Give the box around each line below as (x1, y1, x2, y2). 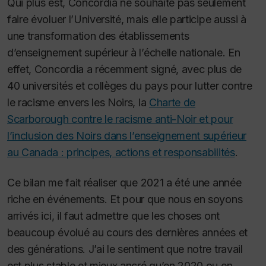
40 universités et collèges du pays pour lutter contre (7, 80, 252, 93)
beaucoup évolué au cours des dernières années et (7, 226, 248, 239)
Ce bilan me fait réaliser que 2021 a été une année (7, 176, 242, 189)
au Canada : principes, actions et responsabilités (7, 146, 235, 159)
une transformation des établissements (7, 30, 189, 43)
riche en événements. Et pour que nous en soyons (7, 192, 243, 205)
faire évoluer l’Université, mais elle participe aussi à (7, 13, 246, 26)
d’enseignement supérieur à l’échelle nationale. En (7, 46, 240, 59)
